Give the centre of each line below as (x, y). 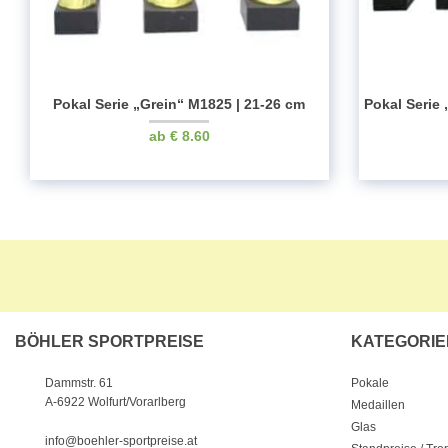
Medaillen (378, 404)
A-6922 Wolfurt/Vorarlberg (115, 402)
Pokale (370, 382)
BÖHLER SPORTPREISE (109, 341)
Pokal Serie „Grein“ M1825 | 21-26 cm (179, 103)
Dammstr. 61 (79, 383)
